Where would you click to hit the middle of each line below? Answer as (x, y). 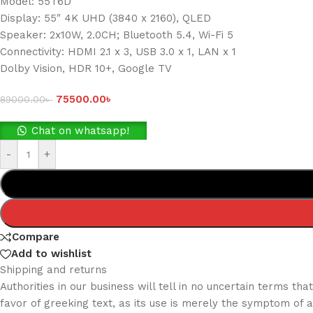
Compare (36, 237)
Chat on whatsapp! (81, 131)
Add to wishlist (51, 254)
